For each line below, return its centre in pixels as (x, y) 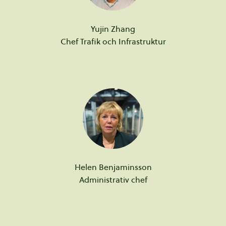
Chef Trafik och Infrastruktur (113, 41)
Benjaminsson (125, 167)
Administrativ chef (113, 180)
